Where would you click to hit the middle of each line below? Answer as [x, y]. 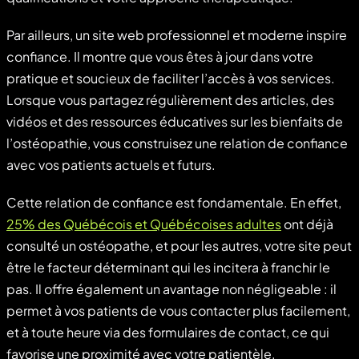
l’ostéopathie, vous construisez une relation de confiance [177, 143]
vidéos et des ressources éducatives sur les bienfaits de [175, 121]
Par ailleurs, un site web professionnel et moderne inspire [177, 34]
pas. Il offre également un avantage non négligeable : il [171, 288]
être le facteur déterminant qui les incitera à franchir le [168, 267]
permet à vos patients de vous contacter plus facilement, [178, 310]
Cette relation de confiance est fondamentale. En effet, [174, 202]
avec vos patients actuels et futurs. [111, 164]
